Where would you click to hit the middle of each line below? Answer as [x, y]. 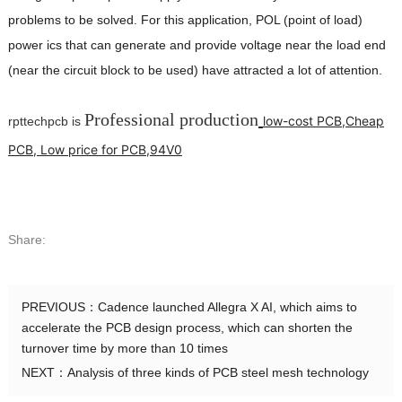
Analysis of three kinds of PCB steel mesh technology [218, 373]
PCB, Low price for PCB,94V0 [95, 150]
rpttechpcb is [46, 122]
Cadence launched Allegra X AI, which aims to [227, 307]
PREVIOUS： [59, 307]
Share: [26, 240]
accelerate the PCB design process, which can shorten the [187, 328]
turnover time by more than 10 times [124, 349]
